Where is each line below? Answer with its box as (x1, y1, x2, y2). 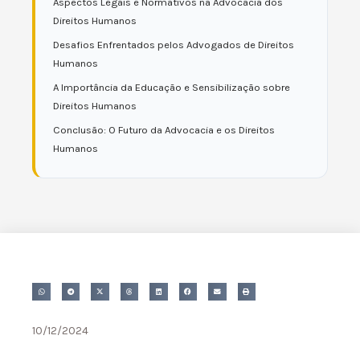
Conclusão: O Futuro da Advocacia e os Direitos (53, 124, 275, 136)
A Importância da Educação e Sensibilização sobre (53, 81, 290, 93)
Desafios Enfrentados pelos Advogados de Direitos (53, 39, 294, 51)
